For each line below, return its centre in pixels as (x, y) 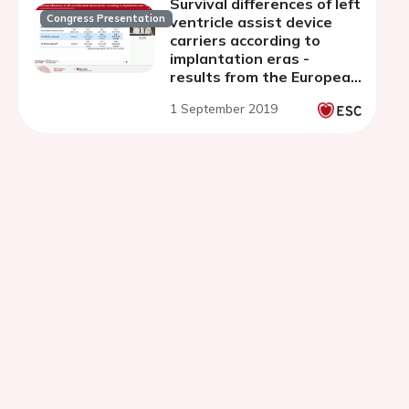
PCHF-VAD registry (240, 95)
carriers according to (245, 40)
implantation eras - (240, 58)
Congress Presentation (106, 19)
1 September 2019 (224, 109)
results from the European (265, 77)
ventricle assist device (251, 22)
